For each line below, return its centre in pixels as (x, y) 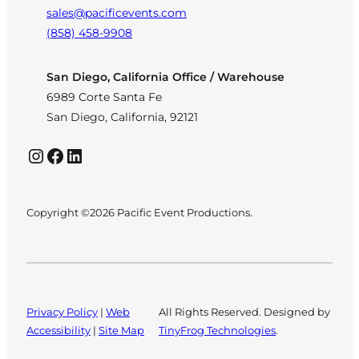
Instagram (36, 155)
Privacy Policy (62, 312)
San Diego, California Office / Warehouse (165, 77)
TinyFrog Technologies (218, 331)
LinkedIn (71, 155)
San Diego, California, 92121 (122, 117)
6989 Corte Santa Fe (107, 97)
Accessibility (58, 331)
